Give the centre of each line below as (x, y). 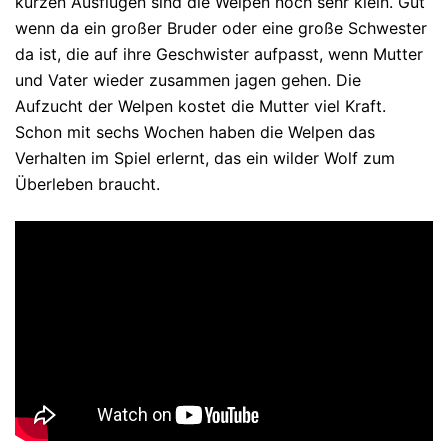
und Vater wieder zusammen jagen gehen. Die (188, 80)
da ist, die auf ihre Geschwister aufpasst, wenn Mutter (219, 54)
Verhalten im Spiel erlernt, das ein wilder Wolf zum (205, 158)
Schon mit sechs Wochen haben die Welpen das (195, 132)
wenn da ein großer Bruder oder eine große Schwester (221, 28)
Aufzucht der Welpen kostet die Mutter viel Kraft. (200, 106)
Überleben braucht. (87, 184)
